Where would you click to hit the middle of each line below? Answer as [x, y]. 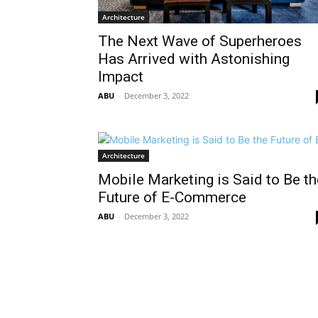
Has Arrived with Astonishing [194, 59]
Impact [121, 77]
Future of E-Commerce [172, 198]
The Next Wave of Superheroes [200, 42]
